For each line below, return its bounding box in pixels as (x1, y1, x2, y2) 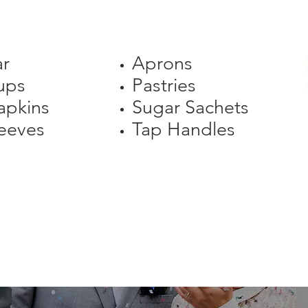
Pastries (132, 74, 196, 96)
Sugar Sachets (132, 96, 249, 118)
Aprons (132, 52, 192, 74)
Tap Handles (132, 118, 235, 140)
